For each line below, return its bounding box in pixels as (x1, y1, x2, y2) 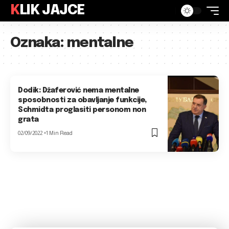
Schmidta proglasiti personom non (18, 106, 146, 114)
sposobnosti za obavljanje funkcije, (18, 97, 147, 104)
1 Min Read (46, 130, 73, 136)
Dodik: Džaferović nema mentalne (18, 87, 139, 95)
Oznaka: (10, 36, 67, 51)
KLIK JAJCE (19, 3, 85, 18)
